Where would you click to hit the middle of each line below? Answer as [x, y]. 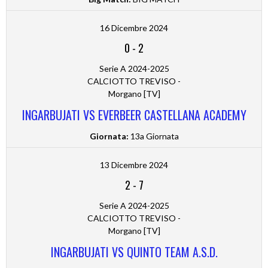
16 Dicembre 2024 [134, 28]
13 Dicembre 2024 [134, 165]
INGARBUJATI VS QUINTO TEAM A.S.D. [134, 252]
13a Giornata [153, 136]
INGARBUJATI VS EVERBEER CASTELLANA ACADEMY [134, 115]
